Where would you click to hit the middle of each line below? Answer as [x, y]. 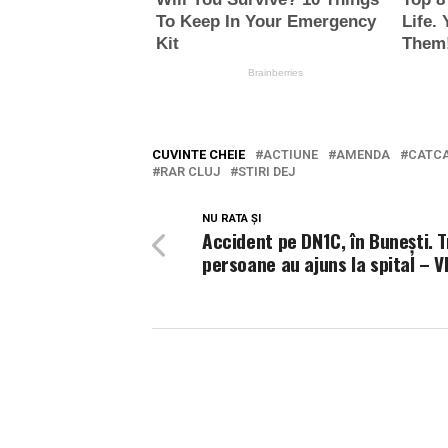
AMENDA [363, 154]
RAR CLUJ [190, 171]
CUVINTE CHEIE [198, 154]
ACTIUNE [290, 154]
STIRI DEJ [266, 171]
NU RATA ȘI [231, 218]
